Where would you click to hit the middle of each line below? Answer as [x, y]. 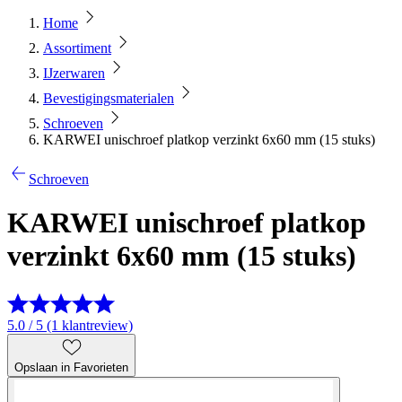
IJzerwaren [74, 73]
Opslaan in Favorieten [71, 367]
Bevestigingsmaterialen [109, 98]
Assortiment [77, 48]
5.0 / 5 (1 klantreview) [70, 325]
